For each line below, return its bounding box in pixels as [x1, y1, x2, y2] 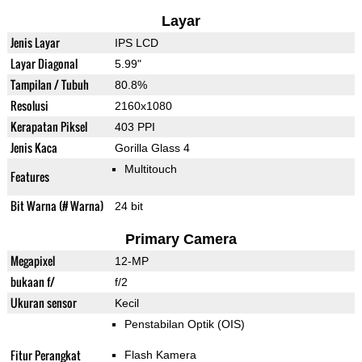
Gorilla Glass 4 [114, 141, 190, 155]
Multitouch [124, 162, 177, 176]
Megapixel [10, 252, 55, 270]
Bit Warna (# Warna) [10, 197, 103, 215]
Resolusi [10, 97, 48, 115]
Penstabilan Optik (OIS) [124, 318, 245, 331]
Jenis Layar [10, 34, 60, 52]
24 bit [114, 200, 143, 213]
